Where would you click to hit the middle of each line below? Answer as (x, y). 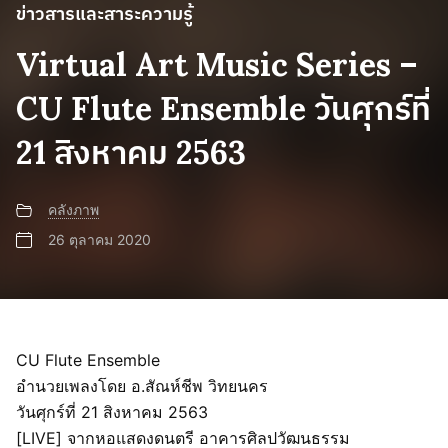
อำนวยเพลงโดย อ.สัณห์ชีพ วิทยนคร (142, 385)
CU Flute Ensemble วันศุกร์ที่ (223, 108)
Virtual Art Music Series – (217, 64)
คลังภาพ (73, 209)
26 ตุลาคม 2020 (99, 239)
